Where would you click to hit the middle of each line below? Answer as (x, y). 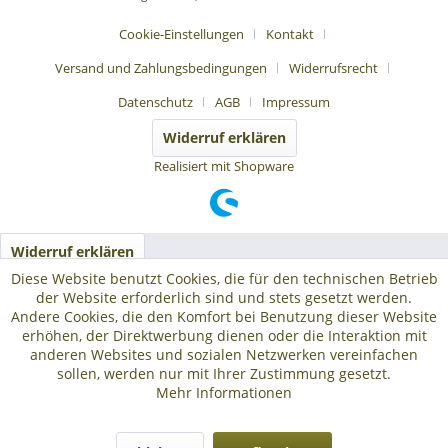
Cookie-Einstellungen (181, 34)
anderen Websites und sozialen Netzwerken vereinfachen (224, 354)
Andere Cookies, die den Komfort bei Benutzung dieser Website (224, 316)
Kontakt (290, 34)
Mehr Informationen (224, 392)
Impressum (296, 102)
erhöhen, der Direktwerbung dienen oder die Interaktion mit (224, 335)
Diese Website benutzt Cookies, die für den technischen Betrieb (224, 278)
